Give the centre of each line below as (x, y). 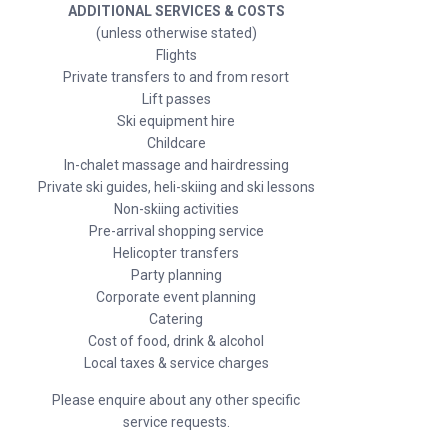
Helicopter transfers (176, 253)
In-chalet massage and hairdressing (176, 165)
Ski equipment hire (176, 121)
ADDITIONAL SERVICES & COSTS (176, 11)
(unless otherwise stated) (176, 33)
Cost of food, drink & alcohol (176, 341)
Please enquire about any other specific (176, 400)
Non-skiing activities (176, 209)
